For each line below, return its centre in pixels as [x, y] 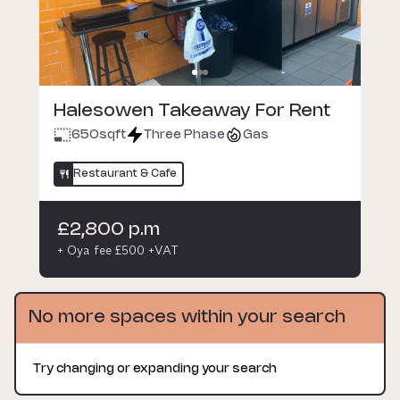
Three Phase [184, 135]
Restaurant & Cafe [125, 173]
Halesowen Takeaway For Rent [192, 111]
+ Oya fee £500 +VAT [118, 250]
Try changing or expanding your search [155, 369]
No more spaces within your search [187, 317]
